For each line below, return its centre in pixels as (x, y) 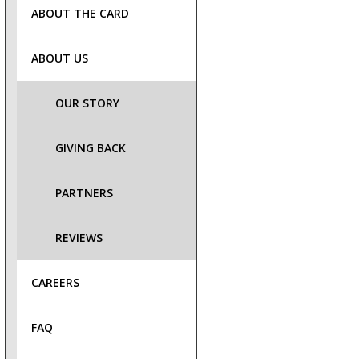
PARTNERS (84, 193)
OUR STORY (87, 103)
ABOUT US (60, 58)
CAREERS (55, 282)
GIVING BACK (91, 148)
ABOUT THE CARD (80, 13)
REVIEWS (79, 238)
